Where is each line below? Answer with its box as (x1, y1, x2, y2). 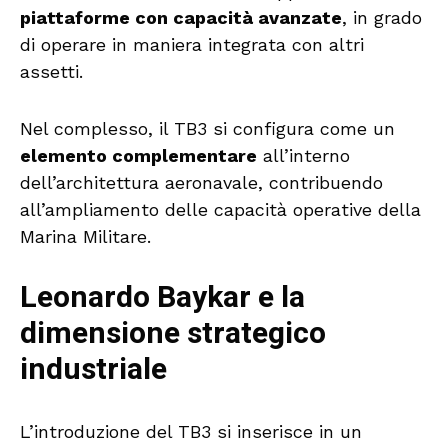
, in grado (342, 7, 422, 29)
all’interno (257, 145, 350, 167)
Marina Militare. (20, 226, 151, 248)
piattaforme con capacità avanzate (20, 7, 342, 29)
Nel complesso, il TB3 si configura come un (20, 118, 395, 140)
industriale (20, 348, 167, 393)
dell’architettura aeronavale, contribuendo (20, 172, 383, 194)
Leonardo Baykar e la (20, 276, 305, 321)
